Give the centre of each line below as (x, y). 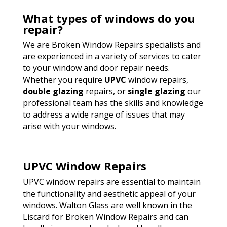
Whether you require (63, 80)
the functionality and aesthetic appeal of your (109, 194)
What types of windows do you (109, 18)
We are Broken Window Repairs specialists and (111, 45)
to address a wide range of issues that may (104, 115)
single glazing (156, 91)
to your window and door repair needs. (96, 68)
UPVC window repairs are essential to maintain (111, 182)
